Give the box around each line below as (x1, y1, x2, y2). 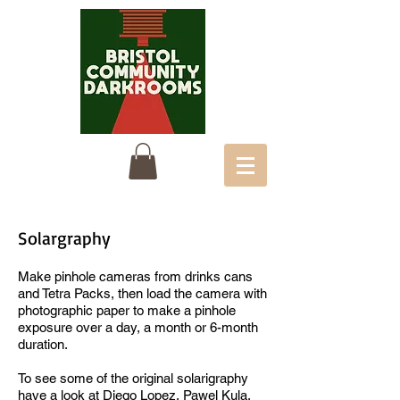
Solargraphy (18, 226, 111, 249)
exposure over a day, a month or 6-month (18, 319, 258, 335)
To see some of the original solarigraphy (18, 370, 248, 386)
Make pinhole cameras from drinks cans (18, 268, 253, 284)
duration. (18, 336, 68, 352)
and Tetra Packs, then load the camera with (18, 285, 267, 301)
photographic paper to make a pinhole (18, 302, 236, 318)
